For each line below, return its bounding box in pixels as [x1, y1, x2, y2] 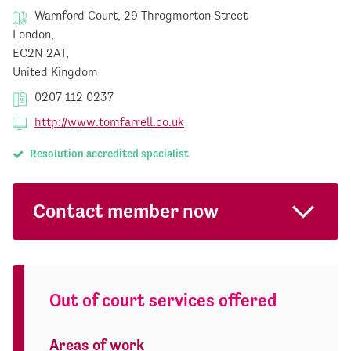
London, [13, 27, 54, 42]
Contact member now [32, 200, 219, 223]
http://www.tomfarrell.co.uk [34, 114, 184, 130]
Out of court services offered [49, 290, 277, 311]
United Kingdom [13, 64, 98, 80]
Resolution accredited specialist [27, 147, 189, 161]
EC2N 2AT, [13, 45, 69, 61]
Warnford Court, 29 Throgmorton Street [31, 8, 248, 24]
